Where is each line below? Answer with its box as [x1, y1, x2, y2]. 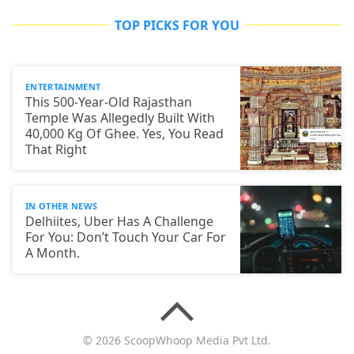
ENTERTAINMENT [25, 80, 101, 92]
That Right [25, 140, 87, 158]
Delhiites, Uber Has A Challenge [25, 212, 213, 230]
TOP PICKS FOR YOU [115, 16, 239, 34]
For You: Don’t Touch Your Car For [25, 228, 226, 246]
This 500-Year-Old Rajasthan [25, 92, 192, 111]
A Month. [25, 243, 80, 262]
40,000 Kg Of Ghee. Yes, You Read [25, 124, 224, 142]
